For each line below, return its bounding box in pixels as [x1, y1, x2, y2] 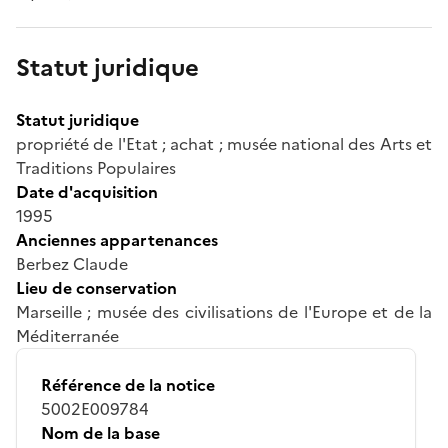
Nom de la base [41, 420, 160, 445]
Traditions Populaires [16, 155, 176, 180]
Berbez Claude [16, 251, 128, 276]
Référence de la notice [41, 372, 215, 397]
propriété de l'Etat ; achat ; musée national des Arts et [16, 131, 432, 156]
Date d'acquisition [16, 179, 158, 204]
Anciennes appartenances [16, 227, 218, 252]
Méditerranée [16, 323, 119, 348]
